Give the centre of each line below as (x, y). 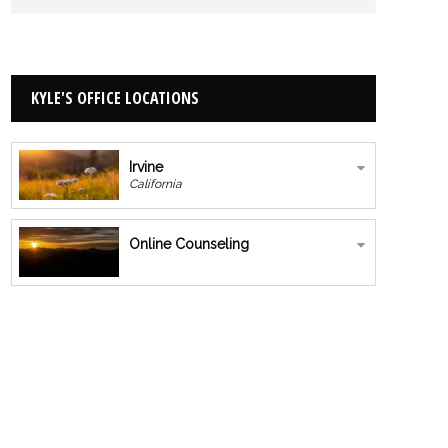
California (155, 184)
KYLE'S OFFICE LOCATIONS (114, 98)
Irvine (145, 167)
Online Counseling (188, 244)
